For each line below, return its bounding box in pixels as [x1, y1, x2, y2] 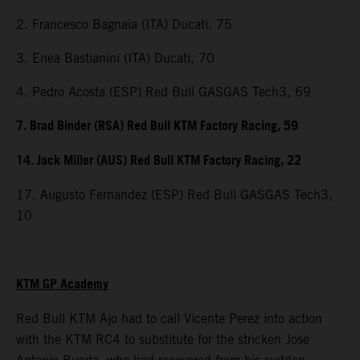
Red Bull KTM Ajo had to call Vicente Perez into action [16, 310, 322, 326]
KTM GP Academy [16, 272, 108, 297]
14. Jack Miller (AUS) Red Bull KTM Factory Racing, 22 [16, 148, 301, 174]
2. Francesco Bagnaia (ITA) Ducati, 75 [16, 16, 232, 32]
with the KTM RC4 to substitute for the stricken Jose [16, 331, 309, 347]
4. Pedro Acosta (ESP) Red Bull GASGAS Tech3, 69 [16, 84, 311, 100]
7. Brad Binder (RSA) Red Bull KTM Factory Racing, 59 [16, 113, 298, 139]
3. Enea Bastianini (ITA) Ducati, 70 [16, 50, 215, 66]
